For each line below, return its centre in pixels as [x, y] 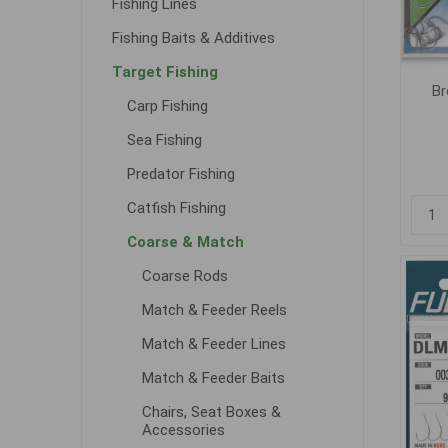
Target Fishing [164, 72]
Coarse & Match [185, 242]
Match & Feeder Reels [214, 310]
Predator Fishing [180, 174]
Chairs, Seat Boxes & [211, 412]
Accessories [183, 430]
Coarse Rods [184, 276]
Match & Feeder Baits [213, 378]
